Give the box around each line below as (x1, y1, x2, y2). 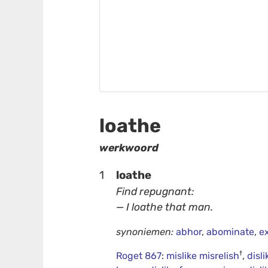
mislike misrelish (166, 250, 240, 262)
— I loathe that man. (116, 200, 214, 213)
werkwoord (99, 142, 159, 154)
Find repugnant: (116, 185, 195, 197)
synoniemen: (116, 226, 174, 238)
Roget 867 (116, 250, 162, 262)
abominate (206, 226, 255, 238)
